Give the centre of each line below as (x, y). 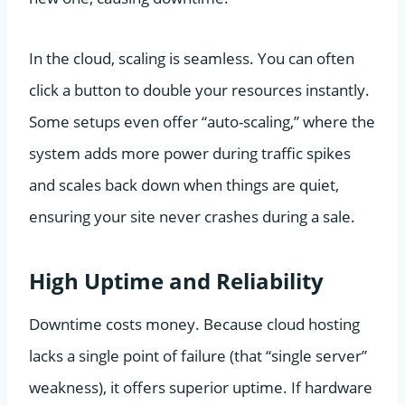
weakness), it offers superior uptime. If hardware (201, 387)
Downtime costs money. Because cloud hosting (194, 324)
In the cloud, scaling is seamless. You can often (192, 58)
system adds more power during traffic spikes (190, 153)
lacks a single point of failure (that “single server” (198, 355)
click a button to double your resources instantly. (199, 89)
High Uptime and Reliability (176, 280)
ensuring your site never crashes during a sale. (192, 216)
